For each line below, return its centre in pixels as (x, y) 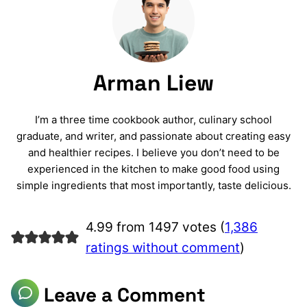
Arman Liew (153, 83)
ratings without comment (162, 248)
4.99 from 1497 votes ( (155, 228)
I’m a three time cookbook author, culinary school (153, 120)
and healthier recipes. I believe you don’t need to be (153, 153)
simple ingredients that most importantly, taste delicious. (153, 186)
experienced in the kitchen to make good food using (153, 169)
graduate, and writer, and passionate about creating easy (153, 136)
